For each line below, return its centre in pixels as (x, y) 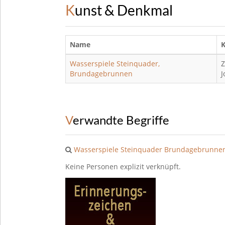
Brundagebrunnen (101, 74)
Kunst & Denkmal (124, 10)
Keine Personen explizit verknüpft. (123, 166)
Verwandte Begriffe (121, 120)
